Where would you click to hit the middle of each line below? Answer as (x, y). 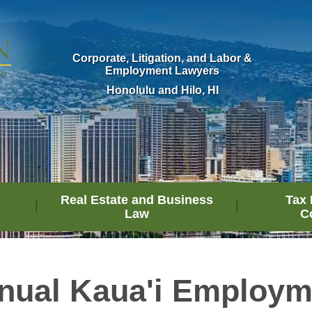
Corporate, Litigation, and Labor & (162, 58)
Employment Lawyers (162, 71)
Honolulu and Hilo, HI (162, 90)
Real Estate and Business (136, 200)
